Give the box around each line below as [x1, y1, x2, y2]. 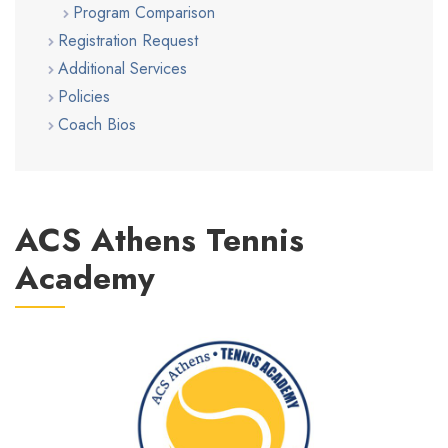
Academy [15, 254, 155, 301]
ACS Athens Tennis [15, 216, 304, 263]
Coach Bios [58, 112, 137, 136]
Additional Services [58, 56, 188, 80]
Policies [58, 84, 111, 108]
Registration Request [58, 28, 199, 52]
